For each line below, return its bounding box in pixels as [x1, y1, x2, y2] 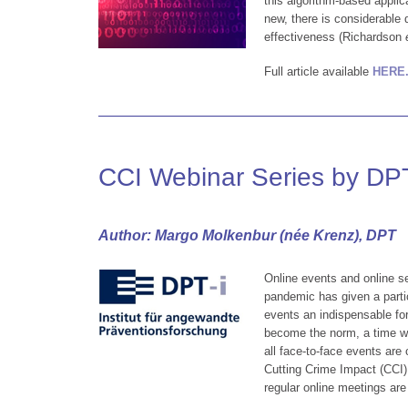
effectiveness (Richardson [264, 30, 405, 44]
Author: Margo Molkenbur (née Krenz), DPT [98, 228, 396, 243]
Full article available [264, 65, 372, 78]
